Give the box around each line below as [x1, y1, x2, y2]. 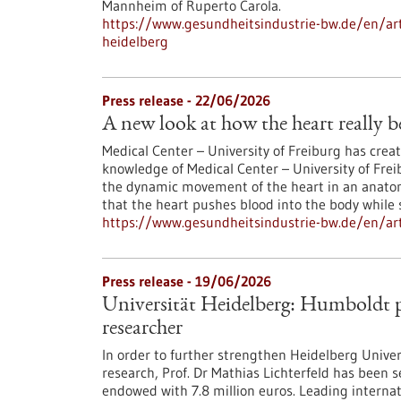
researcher [102, 319, 183, 340]
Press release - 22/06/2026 [102, 91, 270, 109]
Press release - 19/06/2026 [102, 272, 271, 290]
